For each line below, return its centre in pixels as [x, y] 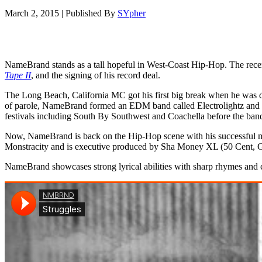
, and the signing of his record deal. [96, 75]
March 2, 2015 [32, 13]
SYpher [132, 13]
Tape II [18, 75]
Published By [92, 13]
